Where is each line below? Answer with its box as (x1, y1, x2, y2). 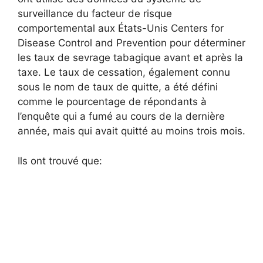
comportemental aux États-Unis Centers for (18, 22, 224, 35)
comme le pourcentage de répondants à (18, 96, 207, 108)
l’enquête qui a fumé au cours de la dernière (18, 110, 225, 123)
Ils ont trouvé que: (18, 154, 102, 167)
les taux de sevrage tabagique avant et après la (18, 52, 243, 64)
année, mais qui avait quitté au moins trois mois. (18, 125, 245, 137)
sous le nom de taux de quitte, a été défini (18, 81, 218, 93)
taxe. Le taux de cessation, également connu (18, 66, 230, 79)
